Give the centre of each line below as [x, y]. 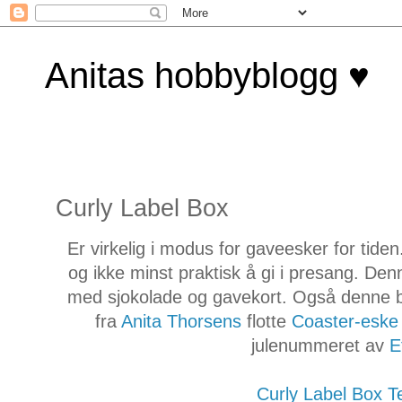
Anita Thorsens [182, 321]
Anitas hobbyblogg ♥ [207, 75]
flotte [267, 321]
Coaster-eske [345, 321]
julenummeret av [321, 345]
